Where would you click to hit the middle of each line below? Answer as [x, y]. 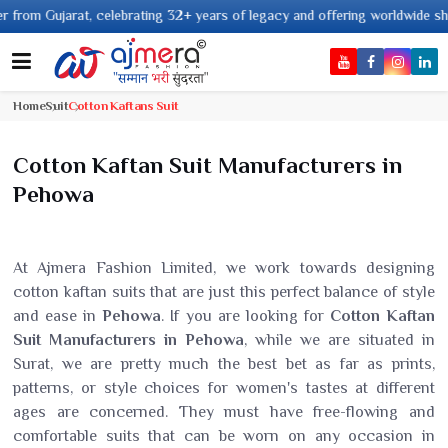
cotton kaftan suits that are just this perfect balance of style [224, 292]
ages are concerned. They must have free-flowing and [224, 412]
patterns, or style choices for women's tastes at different [224, 388]
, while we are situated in [339, 340]
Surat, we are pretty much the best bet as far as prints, [224, 364]
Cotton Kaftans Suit [123, 105]
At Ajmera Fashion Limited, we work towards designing [224, 268]
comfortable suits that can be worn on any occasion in [224, 436]
